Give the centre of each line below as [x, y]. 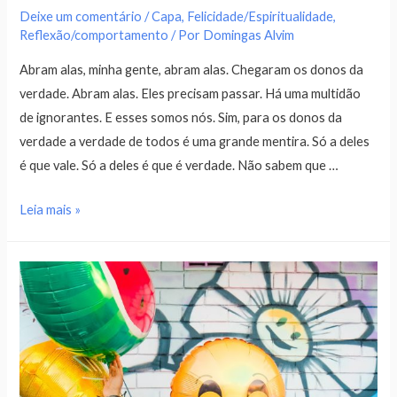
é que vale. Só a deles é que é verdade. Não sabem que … [179, 165]
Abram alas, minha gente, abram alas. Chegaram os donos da [192, 69]
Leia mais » [51, 210]
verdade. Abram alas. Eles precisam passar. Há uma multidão [191, 93]
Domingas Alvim [249, 35]
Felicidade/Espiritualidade [261, 17]
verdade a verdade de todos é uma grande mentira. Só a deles [195, 141]
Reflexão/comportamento [94, 35]
